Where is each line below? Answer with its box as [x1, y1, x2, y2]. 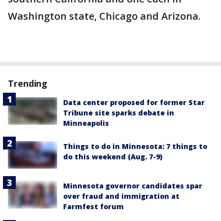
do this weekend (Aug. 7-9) [63, 152, 162, 162]
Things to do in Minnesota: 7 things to [63, 142, 207, 151]
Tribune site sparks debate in [63, 108, 174, 118]
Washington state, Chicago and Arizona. [8, 9, 203, 23]
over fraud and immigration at [63, 191, 180, 201]
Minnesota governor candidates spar [63, 181, 202, 191]
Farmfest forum [63, 202, 124, 212]
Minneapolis [63, 118, 109, 128]
